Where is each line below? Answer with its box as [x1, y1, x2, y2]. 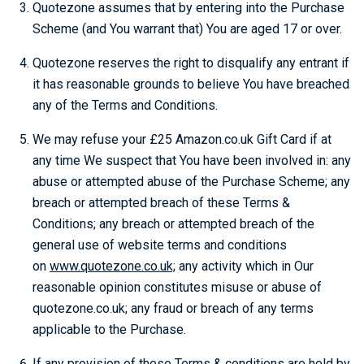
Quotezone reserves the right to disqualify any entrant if [32, 55, 349, 71]
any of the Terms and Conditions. [32, 97, 218, 113]
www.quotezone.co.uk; [50, 258, 175, 274]
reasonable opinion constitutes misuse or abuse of [32, 279, 322, 295]
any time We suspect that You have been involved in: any [32, 153, 351, 168]
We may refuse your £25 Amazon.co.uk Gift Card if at [32, 132, 331, 147]
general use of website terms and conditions [32, 237, 287, 253]
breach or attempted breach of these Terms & [32, 195, 290, 210]
